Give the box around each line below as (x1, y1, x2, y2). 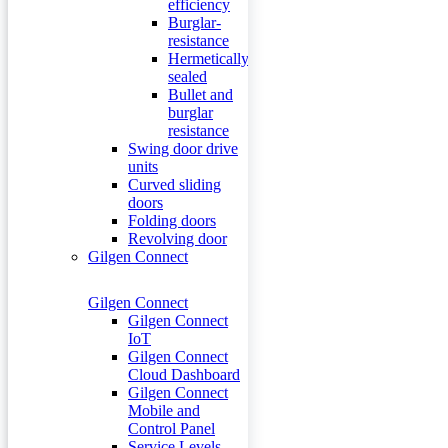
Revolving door (128, 230, 227, 247)
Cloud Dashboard (128, 366, 240, 383)
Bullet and (168, 86, 233, 103)
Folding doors (128, 212, 216, 229)
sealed (168, 68, 207, 85)
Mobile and (128, 402, 200, 419)
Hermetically (168, 50, 249, 67)
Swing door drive (128, 140, 238, 157)
